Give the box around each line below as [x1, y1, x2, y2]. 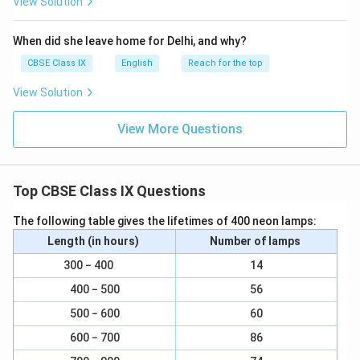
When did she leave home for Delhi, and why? [13, 35, 247, 47]
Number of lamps [210, 235, 303, 247]
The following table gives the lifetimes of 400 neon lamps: [13, 215, 319, 227]
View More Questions [117, 121, 243, 137]
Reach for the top [188, 58, 263, 68]
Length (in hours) [47, 235, 141, 247]
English [121, 58, 153, 68]
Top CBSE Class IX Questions [13, 182, 206, 199]
